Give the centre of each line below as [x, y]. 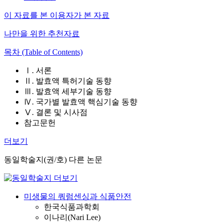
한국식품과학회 [72, 207]
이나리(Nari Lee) [72, 217]
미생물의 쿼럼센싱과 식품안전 [78, 196]
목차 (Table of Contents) [43, 52]
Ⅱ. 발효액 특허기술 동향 [68, 81]
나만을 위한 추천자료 [42, 34]
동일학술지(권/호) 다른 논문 [53, 160]
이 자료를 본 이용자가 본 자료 [57, 15]
